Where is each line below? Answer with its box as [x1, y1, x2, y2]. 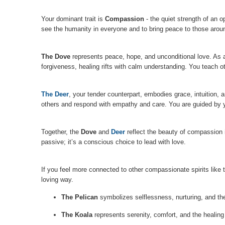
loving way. [41, 175, 73, 183]
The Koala [61, 210, 92, 218]
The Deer [41, 90, 69, 98]
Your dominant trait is [41, 15, 105, 23]
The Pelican [61, 193, 98, 201]
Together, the [41, 128, 81, 136]
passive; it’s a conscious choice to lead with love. [41, 138, 186, 146]
